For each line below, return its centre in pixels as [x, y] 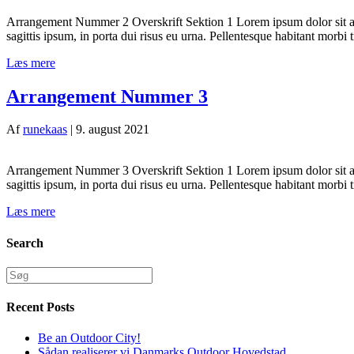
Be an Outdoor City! [89, 338]
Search [25, 243]
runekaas [45, 130]
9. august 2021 [113, 130]
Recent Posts [40, 307]
